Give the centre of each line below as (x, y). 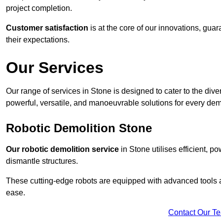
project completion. (39, 8)
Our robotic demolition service (62, 149)
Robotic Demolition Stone (79, 128)
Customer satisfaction (47, 28)
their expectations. (38, 40)
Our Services (55, 68)
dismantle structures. (42, 161)
